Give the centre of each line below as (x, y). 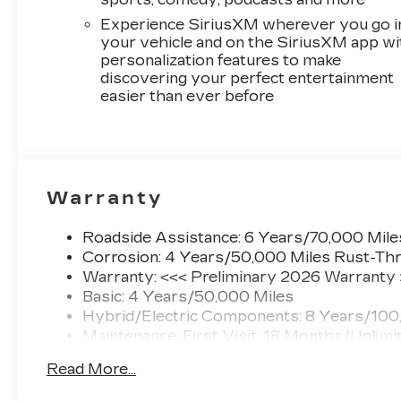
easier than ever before (188, 96)
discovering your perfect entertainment (247, 78)
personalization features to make (221, 60)
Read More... (92, 369)
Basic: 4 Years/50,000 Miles (188, 296)
